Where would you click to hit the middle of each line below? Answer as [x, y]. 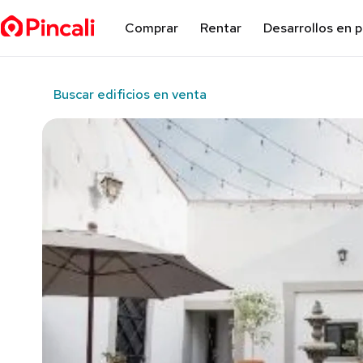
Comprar [151, 28]
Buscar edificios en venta [130, 94]
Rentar [220, 28]
